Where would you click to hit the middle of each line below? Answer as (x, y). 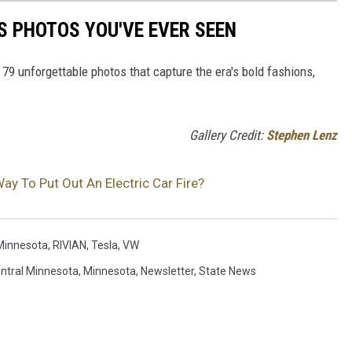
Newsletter (167, 271)
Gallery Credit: (228, 135)
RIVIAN (70, 245)
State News (227, 271)
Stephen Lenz (302, 135)
